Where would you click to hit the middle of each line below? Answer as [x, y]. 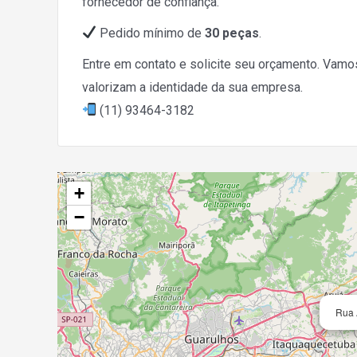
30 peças [232, 33]
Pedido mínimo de [151, 33]
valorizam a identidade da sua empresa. [192, 87]
